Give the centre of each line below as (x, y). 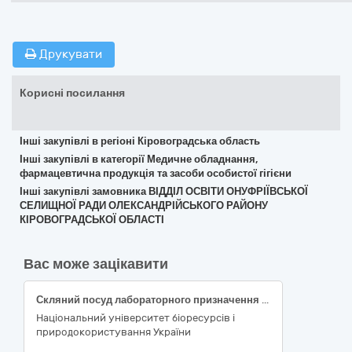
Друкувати (69, 54)
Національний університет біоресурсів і (136, 318)
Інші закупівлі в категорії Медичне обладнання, (139, 159)
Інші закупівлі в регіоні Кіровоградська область (140, 141)
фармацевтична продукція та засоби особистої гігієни (156, 173)
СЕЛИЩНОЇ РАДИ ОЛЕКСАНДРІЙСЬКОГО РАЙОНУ (144, 205)
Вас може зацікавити (96, 264)
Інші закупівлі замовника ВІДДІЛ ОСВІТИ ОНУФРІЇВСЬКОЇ (164, 191)
